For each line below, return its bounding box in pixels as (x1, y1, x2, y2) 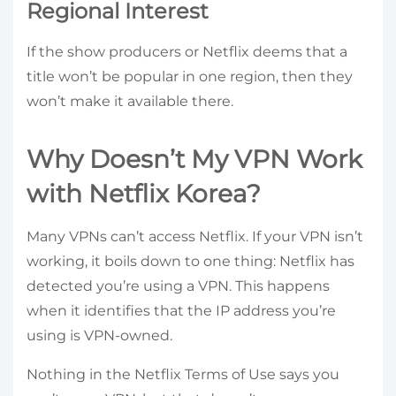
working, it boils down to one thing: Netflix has (27, 253, 354, 270)
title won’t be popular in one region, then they (27, 67, 353, 85)
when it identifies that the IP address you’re (27, 302, 336, 320)
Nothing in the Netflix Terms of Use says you (27, 366, 339, 384)
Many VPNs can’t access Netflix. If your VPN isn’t (27, 228, 363, 246)
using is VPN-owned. (27, 327, 172, 345)
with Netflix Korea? (27, 178, 261, 209)
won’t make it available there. (27, 92, 233, 110)
